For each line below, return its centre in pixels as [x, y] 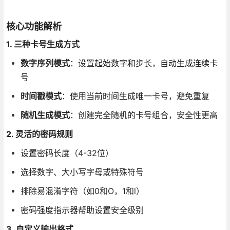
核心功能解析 [34, 26]
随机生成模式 [45, 115]
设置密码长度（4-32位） [67, 153]
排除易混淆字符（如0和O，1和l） [82, 191]
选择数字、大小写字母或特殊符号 [82, 172]
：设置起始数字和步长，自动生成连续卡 [143, 63]
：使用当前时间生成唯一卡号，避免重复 [135, 96]
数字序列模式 [45, 63]
